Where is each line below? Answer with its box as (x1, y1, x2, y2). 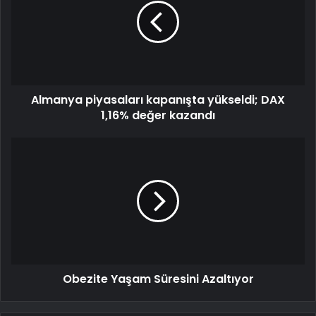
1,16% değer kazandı (101, 107, 215, 124)
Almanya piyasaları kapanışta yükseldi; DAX (31, 92, 285, 109)
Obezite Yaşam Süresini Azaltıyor (62, 271, 254, 288)
